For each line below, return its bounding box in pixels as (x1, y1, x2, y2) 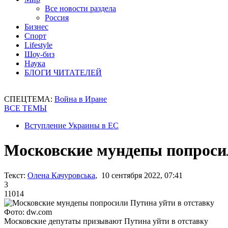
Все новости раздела (45, 4, 116, 13)
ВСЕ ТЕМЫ (4, 104, 47, 112)
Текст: (4, 170, 25, 180)
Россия (45, 13, 69, 22)
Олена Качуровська (27, 170, 95, 180)
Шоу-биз (24, 50, 54, 59)
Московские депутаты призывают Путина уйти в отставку (4, 216, 208, 225)
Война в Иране (54, 95, 107, 103)
